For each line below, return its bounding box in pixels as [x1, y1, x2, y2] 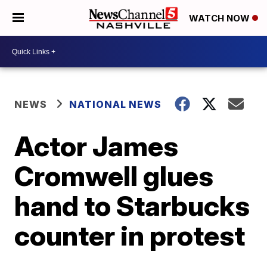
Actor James [14, 129, 179, 163]
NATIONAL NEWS [69, 98, 162, 110]
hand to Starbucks [14, 189, 250, 222]
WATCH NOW [189, 13, 252, 24]
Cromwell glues [14, 159, 214, 193]
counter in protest [14, 219, 246, 252]
